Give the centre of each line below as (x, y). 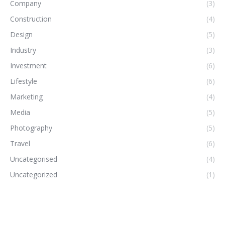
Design (21, 34)
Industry (23, 50)
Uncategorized (34, 174)
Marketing (26, 96)
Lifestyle (24, 81)
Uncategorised (34, 159)
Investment (28, 65)
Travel (20, 143)
